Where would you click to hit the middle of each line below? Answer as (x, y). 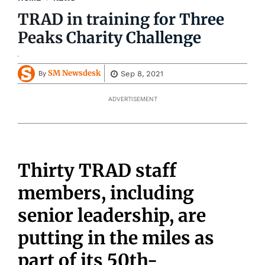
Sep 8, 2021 (142, 73)
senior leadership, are (112, 215)
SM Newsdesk (74, 73)
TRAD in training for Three (121, 19)
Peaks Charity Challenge (110, 37)
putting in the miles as (116, 237)
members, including (106, 193)
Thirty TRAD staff (97, 170)
